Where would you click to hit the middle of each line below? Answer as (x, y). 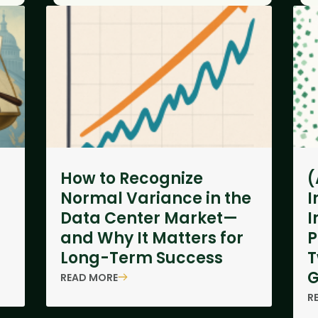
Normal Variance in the (155, 198)
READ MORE (89, 277)
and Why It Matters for (152, 238)
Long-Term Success (141, 258)
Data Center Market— (149, 218)
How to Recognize (131, 179)
